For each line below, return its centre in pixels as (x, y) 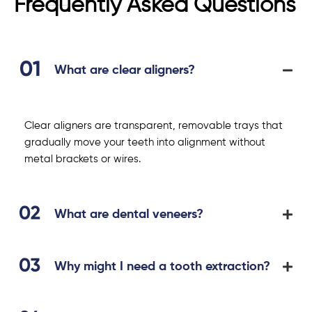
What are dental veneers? (129, 214)
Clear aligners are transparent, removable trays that (154, 126)
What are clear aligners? (125, 70)
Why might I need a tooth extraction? (162, 266)
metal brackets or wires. (83, 159)
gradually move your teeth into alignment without (145, 142)
